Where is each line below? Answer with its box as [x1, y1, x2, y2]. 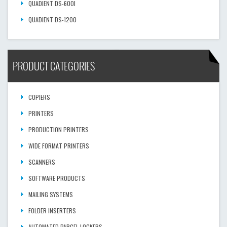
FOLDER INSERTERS [28, 206, 76, 215]
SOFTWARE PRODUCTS [28, 174, 85, 182]
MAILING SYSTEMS [28, 190, 73, 199]
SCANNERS [28, 158, 55, 166]
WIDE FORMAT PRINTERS [28, 141, 89, 150]
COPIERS [28, 93, 50, 101]
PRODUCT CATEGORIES [13, 58, 95, 73]
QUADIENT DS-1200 [28, 15, 77, 24]
